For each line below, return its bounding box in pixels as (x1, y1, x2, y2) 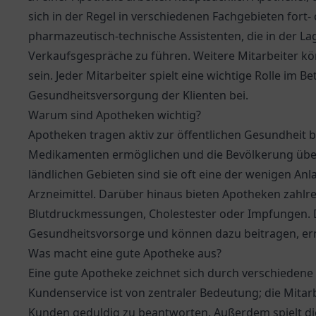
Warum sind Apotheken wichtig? (28, 107, 201, 123)
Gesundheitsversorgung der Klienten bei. (28, 87, 248, 103)
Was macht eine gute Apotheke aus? (28, 245, 221, 261)
